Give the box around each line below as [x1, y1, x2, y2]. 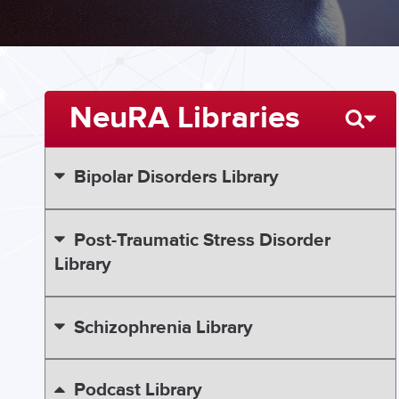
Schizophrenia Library [73, 315, 253, 339]
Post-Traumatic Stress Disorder [73, 228, 330, 252]
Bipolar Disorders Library [73, 166, 279, 190]
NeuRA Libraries [69, 98, 300, 138]
